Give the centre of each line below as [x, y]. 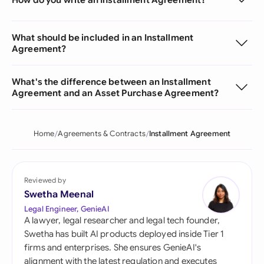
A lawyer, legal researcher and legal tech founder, [122, 220]
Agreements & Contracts [102, 134]
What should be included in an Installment [103, 37]
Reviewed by [45, 180]
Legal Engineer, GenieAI [67, 209]
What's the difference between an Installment [111, 82]
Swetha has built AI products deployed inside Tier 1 [124, 234]
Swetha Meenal [59, 194]
